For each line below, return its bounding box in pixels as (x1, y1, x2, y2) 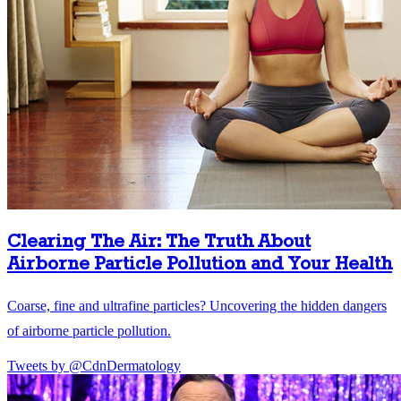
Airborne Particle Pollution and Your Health (7, 252, 392, 276)
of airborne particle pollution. (7, 322, 171, 338)
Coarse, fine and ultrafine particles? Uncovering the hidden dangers (7, 297, 387, 313)
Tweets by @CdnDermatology (7, 357, 181, 373)
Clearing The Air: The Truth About (7, 230, 311, 253)
